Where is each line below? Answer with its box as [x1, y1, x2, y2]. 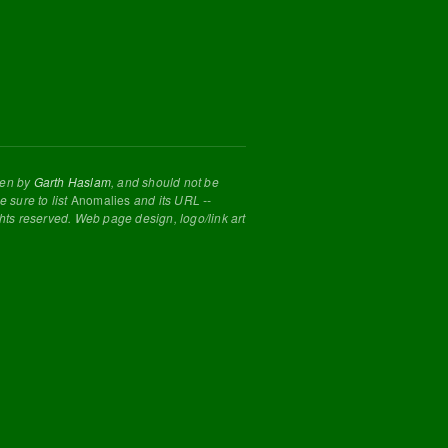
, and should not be [111, 173, 219, 191]
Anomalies [70, 191, 131, 209]
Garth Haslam [33, 173, 112, 191]
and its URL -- [130, 191, 212, 209]
